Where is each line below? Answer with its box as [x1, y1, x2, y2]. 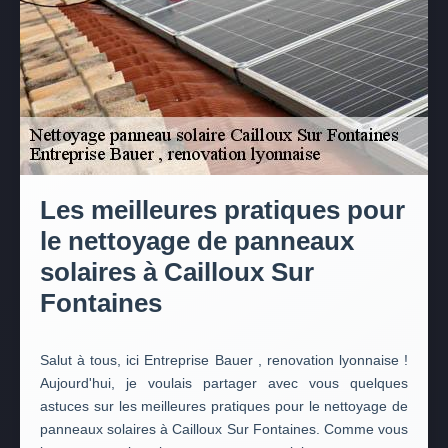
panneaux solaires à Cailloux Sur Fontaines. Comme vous [40, 421, 408, 437]
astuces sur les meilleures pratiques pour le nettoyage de [40, 398, 408, 414]
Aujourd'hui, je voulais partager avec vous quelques [40, 375, 408, 391]
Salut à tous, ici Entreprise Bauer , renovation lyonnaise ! [40, 352, 408, 368]
